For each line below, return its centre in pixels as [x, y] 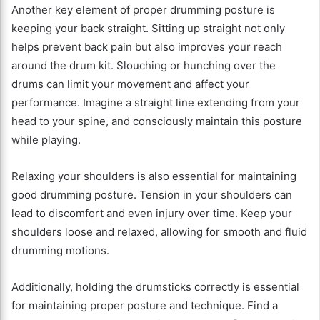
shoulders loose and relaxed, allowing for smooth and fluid [159, 232]
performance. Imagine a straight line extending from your [156, 103]
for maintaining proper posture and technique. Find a [145, 306]
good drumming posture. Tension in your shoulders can [152, 195]
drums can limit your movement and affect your [130, 84]
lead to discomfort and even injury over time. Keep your [152, 214]
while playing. [46, 140]
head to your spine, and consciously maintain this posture [157, 121]
